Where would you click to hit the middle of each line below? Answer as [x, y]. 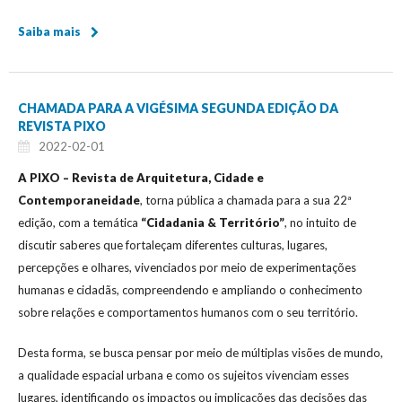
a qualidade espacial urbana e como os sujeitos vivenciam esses [184, 375]
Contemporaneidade [79, 200]
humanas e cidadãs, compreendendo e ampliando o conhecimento [190, 289]
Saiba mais [49, 31]
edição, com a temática [79, 222]
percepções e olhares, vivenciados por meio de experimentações [187, 267]
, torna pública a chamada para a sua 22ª [245, 200]
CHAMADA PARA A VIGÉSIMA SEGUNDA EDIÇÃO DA [178, 108]
